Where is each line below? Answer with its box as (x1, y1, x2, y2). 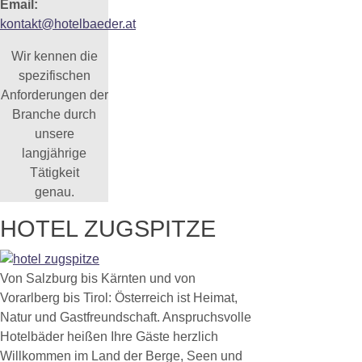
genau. (34, 185, 74, 200)
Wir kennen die (11, 49, 98, 64)
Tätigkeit (29, 166, 79, 180)
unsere (34, 127, 74, 141)
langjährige (22, 146, 87, 161)
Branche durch (12, 107, 97, 122)
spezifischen (18, 69, 90, 83)
